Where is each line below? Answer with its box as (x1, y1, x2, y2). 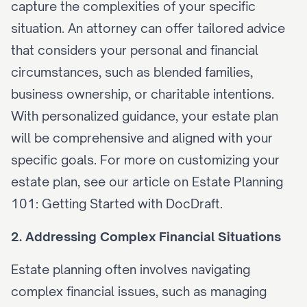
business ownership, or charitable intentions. (11, 86, 274, 101)
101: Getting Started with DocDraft (11, 196, 220, 211)
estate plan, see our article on (11, 174, 192, 189)
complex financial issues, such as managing (11, 284, 267, 299)
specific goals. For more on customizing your (11, 152, 280, 167)
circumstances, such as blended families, (11, 64, 253, 79)
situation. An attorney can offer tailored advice (11, 21, 285, 36)
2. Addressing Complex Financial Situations (11, 229, 281, 244)
